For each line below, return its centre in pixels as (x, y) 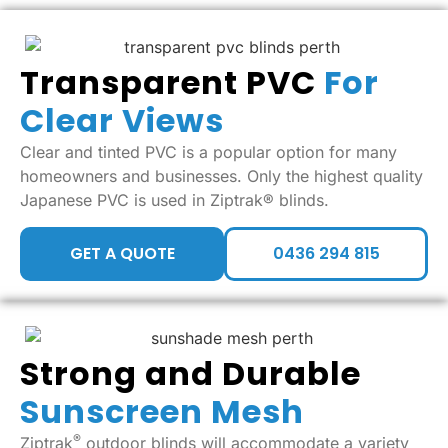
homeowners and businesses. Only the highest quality (221, 176)
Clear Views (122, 121)
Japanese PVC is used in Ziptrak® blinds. (174, 200)
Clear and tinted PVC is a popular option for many (208, 152)
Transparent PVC (172, 83)
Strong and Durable (190, 373)
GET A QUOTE (122, 253)
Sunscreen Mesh (162, 411)
